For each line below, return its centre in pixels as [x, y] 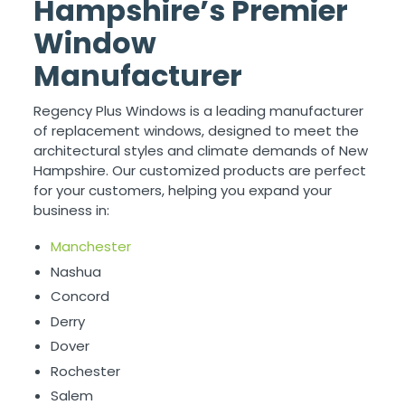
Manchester [91, 247]
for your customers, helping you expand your [183, 191]
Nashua [76, 271]
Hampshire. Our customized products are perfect [200, 171]
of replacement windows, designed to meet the [197, 131]
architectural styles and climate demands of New [201, 151]
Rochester [86, 371]
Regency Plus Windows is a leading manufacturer [199, 111]
